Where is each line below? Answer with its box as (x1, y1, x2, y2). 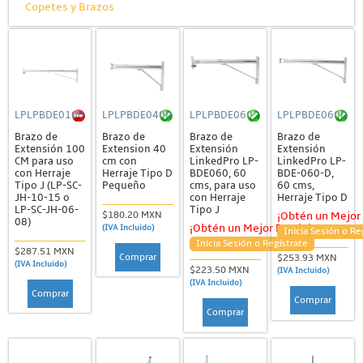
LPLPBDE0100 (14, 109, 84, 122)
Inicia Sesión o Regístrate (195, 237, 308, 250)
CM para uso (14, 154, 74, 168)
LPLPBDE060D (276, 109, 348, 122)
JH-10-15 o (14, 190, 70, 204)
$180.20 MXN (101, 209, 164, 222)
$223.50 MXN (189, 264, 252, 277)
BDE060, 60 (189, 166, 246, 180)
